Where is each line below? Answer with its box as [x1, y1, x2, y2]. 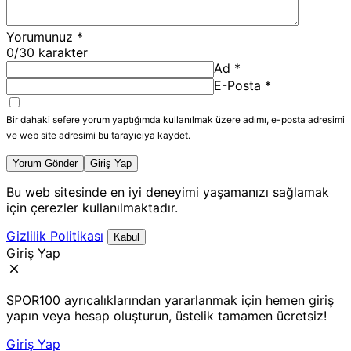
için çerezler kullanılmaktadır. [6, 199, 178, 215]
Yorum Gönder [13, 157, 78, 169]
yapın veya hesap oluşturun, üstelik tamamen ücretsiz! [6, 307, 327, 324]
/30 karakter [14, 44, 88, 60]
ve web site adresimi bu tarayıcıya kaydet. [6, 128, 190, 141]
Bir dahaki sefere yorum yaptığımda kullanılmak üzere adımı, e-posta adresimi [6, 113, 345, 125]
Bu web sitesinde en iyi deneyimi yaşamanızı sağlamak [6, 183, 329, 200]
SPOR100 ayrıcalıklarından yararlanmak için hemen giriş [6, 291, 334, 308]
